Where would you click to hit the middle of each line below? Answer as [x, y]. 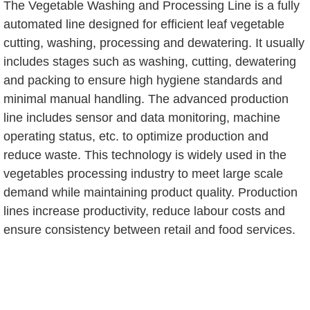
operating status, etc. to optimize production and [136, 136]
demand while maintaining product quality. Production [151, 192]
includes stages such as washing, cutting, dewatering [150, 61]
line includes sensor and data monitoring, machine [142, 117]
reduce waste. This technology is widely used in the [145, 155]
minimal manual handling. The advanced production [146, 99]
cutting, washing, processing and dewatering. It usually [154, 43]
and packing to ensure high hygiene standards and [143, 80]
